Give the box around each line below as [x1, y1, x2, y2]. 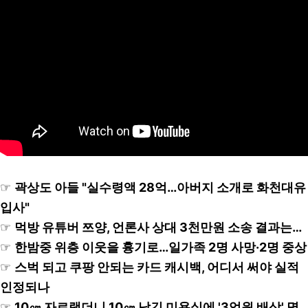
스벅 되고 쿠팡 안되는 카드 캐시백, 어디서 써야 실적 [14, 260, 299, 274]
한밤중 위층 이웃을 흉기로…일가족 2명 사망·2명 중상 [14, 240, 307, 254]
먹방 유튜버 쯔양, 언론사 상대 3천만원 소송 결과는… [14, 220, 302, 234]
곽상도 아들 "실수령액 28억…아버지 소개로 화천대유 [14, 180, 306, 195]
